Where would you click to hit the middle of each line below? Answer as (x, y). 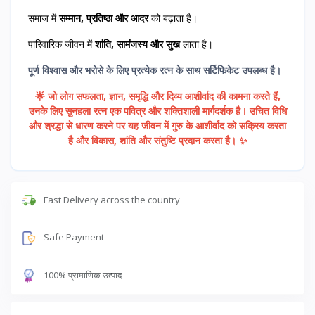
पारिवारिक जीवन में (62, 44)
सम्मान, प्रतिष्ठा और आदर (104, 18)
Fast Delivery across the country (112, 199)
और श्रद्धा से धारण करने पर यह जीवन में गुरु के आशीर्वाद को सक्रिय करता (157, 125)
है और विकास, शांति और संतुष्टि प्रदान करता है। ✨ (157, 140)
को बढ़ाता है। (173, 18)
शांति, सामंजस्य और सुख (137, 44)
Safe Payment (74, 237)
